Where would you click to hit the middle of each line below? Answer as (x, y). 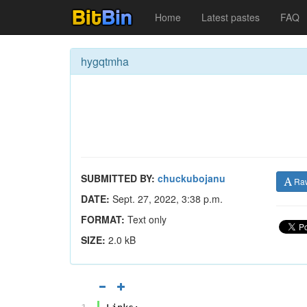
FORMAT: (103, 219)
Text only (146, 219)
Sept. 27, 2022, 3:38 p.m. (166, 199)
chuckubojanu (192, 178)
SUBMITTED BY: (118, 178)
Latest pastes (231, 17)
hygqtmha (105, 61)
